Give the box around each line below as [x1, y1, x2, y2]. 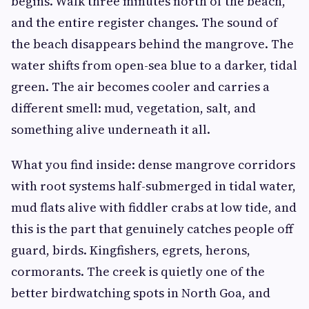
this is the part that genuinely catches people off [11, 220, 293, 238]
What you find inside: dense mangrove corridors [11, 156, 295, 174]
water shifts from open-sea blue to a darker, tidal [11, 57, 297, 74]
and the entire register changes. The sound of [11, 14, 278, 32]
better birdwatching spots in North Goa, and [11, 284, 270, 302]
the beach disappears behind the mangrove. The [11, 35, 294, 53]
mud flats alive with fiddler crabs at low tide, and [11, 199, 297, 217]
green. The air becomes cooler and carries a [11, 78, 270, 96]
